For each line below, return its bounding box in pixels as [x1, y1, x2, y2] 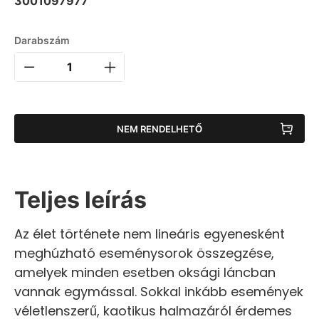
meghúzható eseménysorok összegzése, [14, 244, 274, 262]
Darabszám [14, 34, 70, 46]
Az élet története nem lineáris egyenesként [14, 225, 285, 243]
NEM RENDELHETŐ [117, 122, 202, 135]
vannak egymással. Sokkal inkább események [14, 283, 303, 300]
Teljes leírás [14, 186, 147, 214]
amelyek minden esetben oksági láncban [14, 263, 276, 281]
